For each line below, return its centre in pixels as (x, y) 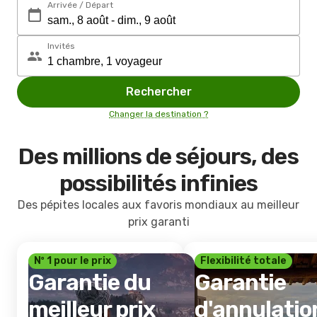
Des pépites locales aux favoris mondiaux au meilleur (158, 205)
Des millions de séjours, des (158, 156)
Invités (61, 46)
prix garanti (158, 222)
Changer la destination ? (158, 114)
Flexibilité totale (243, 261)
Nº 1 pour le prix (73, 261)
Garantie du (90, 282)
